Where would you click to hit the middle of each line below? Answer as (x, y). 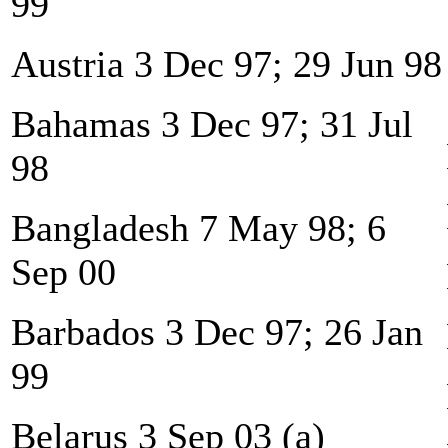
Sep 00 (63, 271)
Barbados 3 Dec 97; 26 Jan (217, 331)
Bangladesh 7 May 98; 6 (198, 227)
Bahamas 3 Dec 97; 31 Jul (212, 123)
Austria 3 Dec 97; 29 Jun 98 (226, 63)
